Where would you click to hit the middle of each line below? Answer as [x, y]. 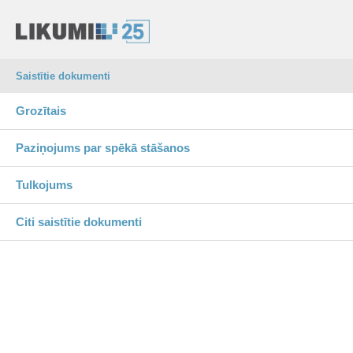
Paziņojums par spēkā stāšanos [103, 148]
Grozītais [41, 111]
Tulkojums [44, 185]
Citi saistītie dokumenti [79, 222]
